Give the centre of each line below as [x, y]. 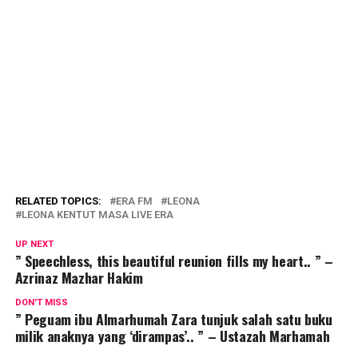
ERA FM [134, 201]
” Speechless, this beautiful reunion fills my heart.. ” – [174, 260]
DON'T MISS [41, 302]
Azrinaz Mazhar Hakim [79, 277]
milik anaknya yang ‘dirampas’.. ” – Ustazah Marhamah [172, 335]
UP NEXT [34, 244]
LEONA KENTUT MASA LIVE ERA [97, 214]
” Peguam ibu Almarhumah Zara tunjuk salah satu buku [173, 318]
